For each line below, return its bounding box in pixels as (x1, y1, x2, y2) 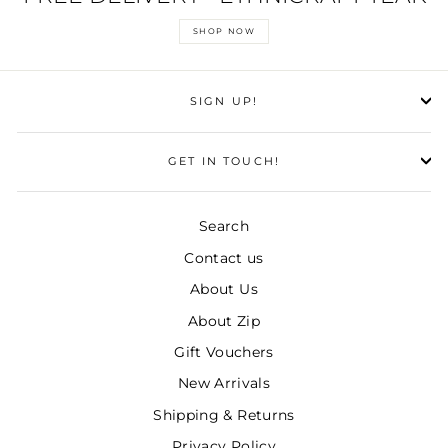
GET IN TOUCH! (167, 153, 281, 168)
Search (198, 218, 250, 235)
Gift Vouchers (174, 343, 274, 360)
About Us (190, 281, 258, 298)
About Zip (187, 312, 261, 329)
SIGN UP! (189, 94, 259, 109)
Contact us (184, 249, 264, 266)
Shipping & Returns (153, 406, 295, 423)
